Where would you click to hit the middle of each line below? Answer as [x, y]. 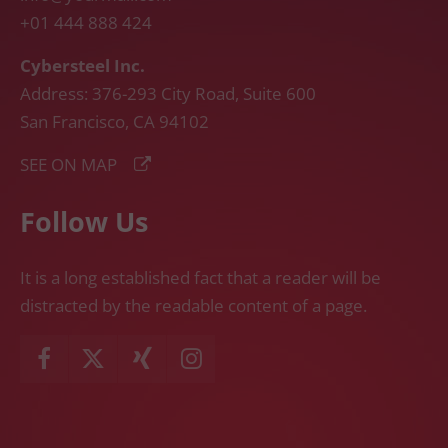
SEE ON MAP [68, 165]
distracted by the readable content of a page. [193, 306]
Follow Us [84, 222]
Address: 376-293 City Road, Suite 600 [168, 94]
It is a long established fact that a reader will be [200, 278]
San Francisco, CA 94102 [114, 122]
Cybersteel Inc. [82, 66]
